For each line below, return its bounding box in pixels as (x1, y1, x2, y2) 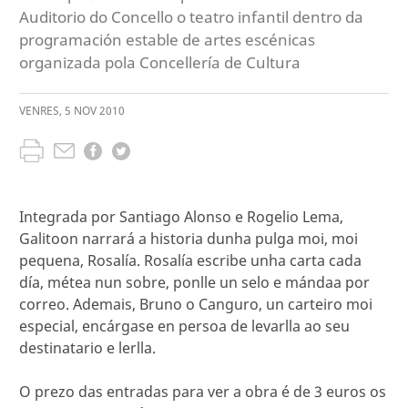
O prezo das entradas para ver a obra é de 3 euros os (19, 382, 386, 402)
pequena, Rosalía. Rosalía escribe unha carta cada (19, 250, 362, 270)
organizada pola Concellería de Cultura (19, 51, 301, 73)
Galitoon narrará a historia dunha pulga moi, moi (19, 229, 358, 249)
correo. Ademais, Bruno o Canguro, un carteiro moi (19, 294, 372, 314)
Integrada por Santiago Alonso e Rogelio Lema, (19, 207, 343, 227)
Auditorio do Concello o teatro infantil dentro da (19, 5, 363, 27)
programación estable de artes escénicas (19, 28, 315, 50)
